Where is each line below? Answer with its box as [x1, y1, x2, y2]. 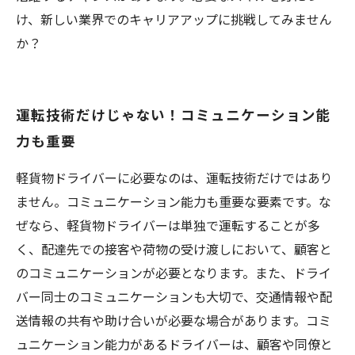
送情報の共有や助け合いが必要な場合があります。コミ [16, 311, 331, 330]
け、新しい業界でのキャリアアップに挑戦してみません [16, 10, 332, 29]
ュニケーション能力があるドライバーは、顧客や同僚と [16, 334, 333, 353]
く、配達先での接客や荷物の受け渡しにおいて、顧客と [16, 239, 332, 258]
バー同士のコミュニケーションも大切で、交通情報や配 [16, 287, 332, 306]
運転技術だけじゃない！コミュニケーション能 [16, 104, 331, 124]
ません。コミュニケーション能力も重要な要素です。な [16, 192, 331, 211]
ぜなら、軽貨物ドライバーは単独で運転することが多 [16, 216, 320, 235]
